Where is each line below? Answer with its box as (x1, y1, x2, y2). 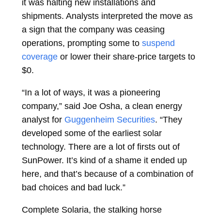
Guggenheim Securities (64, 115, 155, 124)
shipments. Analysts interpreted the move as (21, 11, 193, 21)
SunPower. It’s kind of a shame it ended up (21, 155, 187, 165)
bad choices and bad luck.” (21, 183, 125, 192)
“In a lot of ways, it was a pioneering (21, 88, 160, 97)
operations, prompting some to (21, 38, 142, 48)
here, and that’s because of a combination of (21, 169, 193, 179)
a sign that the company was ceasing (21, 25, 165, 34)
